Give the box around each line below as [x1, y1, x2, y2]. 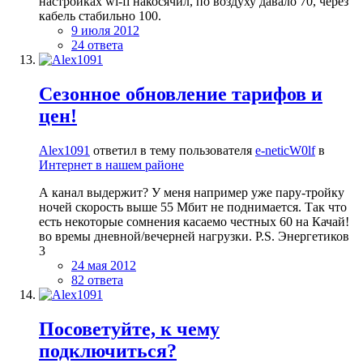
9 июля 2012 [71, 23, 139, 37]
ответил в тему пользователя [90, 143, 255, 157]
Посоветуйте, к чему [39, 318, 220, 340]
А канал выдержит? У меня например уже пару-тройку [39, 185, 344, 199]
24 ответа [71, 37, 123, 52]
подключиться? [39, 340, 177, 361]
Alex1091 [39, 143, 90, 157]
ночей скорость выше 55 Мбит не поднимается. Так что [39, 199, 347, 214]
